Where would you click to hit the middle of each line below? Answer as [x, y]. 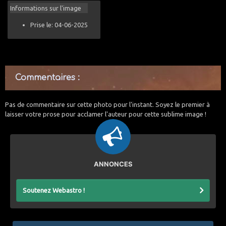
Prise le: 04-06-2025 [59, 25]
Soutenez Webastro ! [54, 190]
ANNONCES [113, 164]
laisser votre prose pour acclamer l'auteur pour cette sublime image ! [106, 114]
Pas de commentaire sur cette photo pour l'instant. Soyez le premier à [107, 104]
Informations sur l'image [46, 8]
